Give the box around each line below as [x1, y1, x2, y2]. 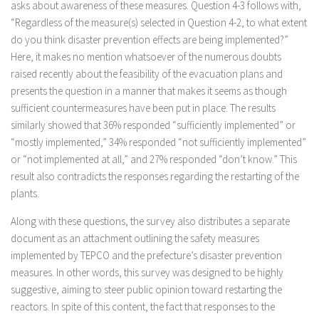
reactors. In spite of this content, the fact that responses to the [11, 300, 275, 313]
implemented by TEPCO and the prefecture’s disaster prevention [11, 249, 282, 262]
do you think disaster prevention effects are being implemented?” [11, 33, 288, 46]
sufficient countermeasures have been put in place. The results [11, 101, 276, 115]
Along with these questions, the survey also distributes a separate [11, 214, 290, 228]
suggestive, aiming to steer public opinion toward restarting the [11, 283, 282, 296]
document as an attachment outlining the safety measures [11, 231, 259, 245]
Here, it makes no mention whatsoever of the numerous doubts [11, 50, 281, 63]
